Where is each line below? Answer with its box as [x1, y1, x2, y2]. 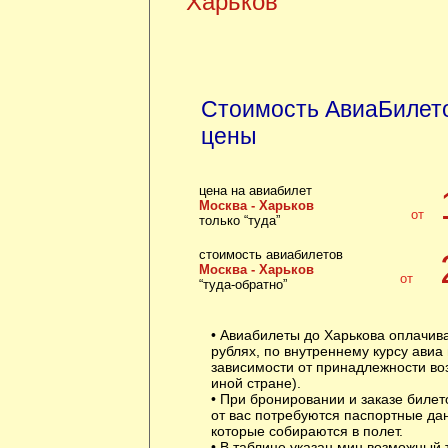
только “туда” [198, 213, 280, 228]
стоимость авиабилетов [198, 247, 343, 262]
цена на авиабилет [198, 183, 312, 198]
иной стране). [210, 375, 301, 391]
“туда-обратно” [198, 277, 287, 292]
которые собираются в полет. [210, 423, 403, 439]
